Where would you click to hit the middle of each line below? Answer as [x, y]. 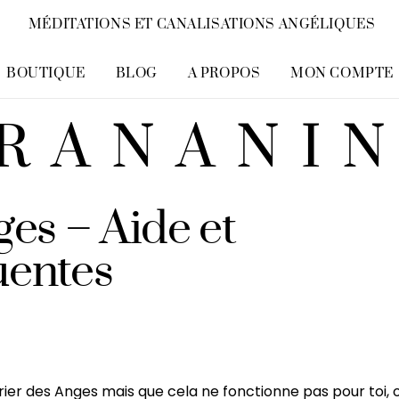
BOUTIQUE [46, 73]
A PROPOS [224, 73]
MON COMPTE [342, 73]
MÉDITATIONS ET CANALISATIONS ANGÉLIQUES [202, 24]
